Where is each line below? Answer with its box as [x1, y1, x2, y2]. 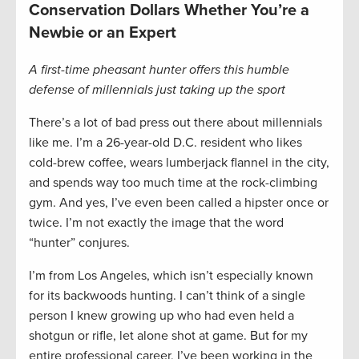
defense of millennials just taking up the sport [29, 82, 285, 99]
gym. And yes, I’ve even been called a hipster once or [29, 195, 329, 212]
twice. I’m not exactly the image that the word [29, 215, 284, 232]
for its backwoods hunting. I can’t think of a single [29, 288, 305, 305]
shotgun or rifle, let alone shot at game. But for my [29, 328, 308, 345]
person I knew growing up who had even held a [29, 308, 294, 325]
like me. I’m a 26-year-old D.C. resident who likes [29, 135, 302, 151]
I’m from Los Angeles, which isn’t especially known [29, 268, 313, 284]
